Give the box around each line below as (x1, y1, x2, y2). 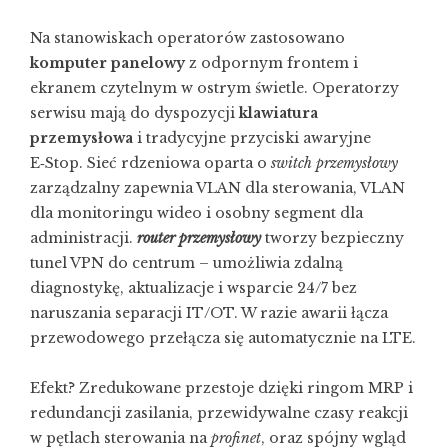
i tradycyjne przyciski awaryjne (133, 129, 371, 147)
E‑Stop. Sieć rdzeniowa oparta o (30, 154, 271, 172)
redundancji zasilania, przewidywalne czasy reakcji (30, 404, 408, 422)
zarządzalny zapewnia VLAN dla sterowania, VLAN (30, 179, 405, 197)
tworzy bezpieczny (261, 229, 404, 247)
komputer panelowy (30, 54, 185, 72)
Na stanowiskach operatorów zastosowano (30, 29, 345, 47)
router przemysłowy (137, 229, 261, 247)
